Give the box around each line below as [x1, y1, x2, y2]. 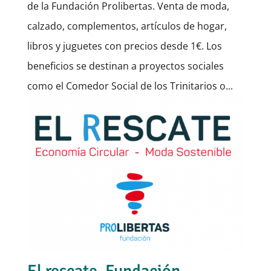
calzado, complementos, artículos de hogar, [27, 19, 227, 33]
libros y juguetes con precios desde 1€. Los [27, 39, 222, 53]
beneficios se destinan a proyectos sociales [27, 59, 224, 73]
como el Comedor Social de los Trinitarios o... [27, 79, 233, 93]
